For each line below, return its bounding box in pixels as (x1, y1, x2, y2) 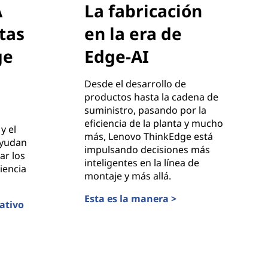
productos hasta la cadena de (84, 90, 218, 103)
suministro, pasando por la (84, 103, 206, 117)
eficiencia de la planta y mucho (84, 116, 223, 130)
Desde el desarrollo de (84, 77, 186, 90)
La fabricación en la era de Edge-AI (83, 204, 239, 218)
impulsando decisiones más (84, 142, 210, 156)
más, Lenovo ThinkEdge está (84, 129, 213, 143)
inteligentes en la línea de (84, 156, 199, 169)
